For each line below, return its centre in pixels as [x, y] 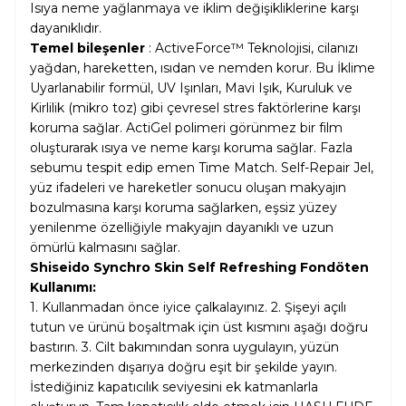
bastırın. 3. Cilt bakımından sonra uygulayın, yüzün [184, 347]
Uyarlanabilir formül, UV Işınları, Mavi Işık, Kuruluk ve [191, 88]
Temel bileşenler [89, 48]
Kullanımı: [63, 287]
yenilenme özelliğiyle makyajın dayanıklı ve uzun [182, 227]
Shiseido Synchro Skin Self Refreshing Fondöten [199, 267]
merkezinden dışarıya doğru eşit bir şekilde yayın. [184, 367]
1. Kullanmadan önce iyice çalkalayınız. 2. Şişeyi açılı [188, 307]
